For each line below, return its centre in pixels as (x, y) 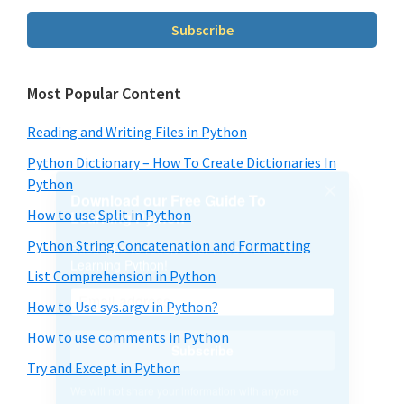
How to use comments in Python (128, 337)
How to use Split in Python (109, 214)
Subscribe (202, 29)
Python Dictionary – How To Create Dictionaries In (182, 162)
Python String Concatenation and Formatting (169, 245)
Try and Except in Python (104, 367)
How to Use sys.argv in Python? (123, 306)
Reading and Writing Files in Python (137, 131)
